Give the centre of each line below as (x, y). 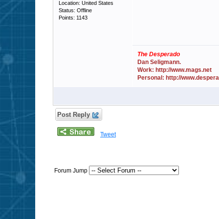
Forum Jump (72, 171)
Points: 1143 (73, 18)
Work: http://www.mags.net (175, 70)
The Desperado (159, 54)
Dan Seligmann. (159, 62)
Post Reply (74, 115)
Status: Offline (75, 10)
